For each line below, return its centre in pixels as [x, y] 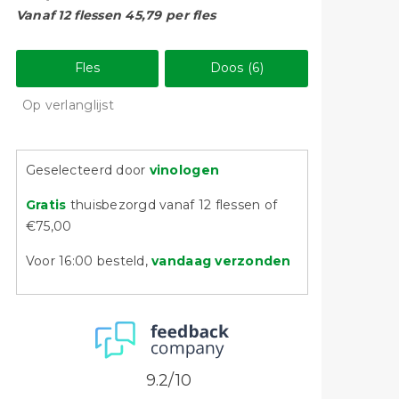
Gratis [48, 205]
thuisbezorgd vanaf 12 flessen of [174, 205]
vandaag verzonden [221, 261]
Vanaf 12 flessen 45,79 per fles [116, 16]
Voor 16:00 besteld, [89, 261]
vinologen [184, 171]
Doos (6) [236, 68]
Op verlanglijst [68, 106]
